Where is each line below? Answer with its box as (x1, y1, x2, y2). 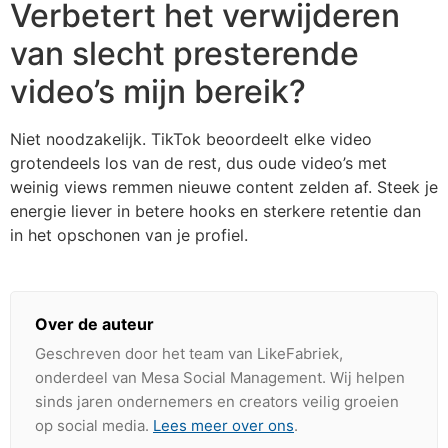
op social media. (35, 415, 153, 435)
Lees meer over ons (153, 415, 294, 435)
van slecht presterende (10, 33, 359, 73)
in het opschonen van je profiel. (10, 224, 248, 245)
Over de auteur (35, 313, 154, 334)
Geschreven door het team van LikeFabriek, (35, 343, 343, 363)
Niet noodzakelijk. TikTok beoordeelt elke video (10, 128, 372, 149)
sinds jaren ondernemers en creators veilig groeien (35, 391, 399, 411)
